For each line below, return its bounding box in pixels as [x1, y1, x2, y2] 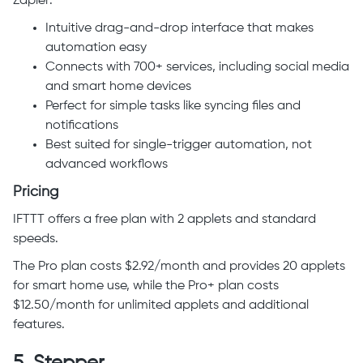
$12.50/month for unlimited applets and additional [13, 298, 309, 312]
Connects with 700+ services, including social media [45, 60, 349, 74]
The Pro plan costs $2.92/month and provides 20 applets [13, 259, 345, 273]
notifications [45, 118, 118, 132]
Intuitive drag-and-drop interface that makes [45, 21, 314, 35]
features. [13, 318, 65, 331]
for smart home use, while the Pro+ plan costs [13, 279, 279, 293]
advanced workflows [45, 157, 168, 171]
